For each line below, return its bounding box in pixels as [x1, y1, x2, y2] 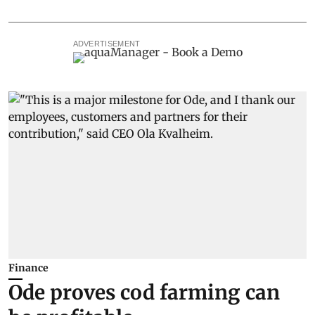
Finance [8, 262, 49, 275]
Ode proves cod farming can [8, 280, 280, 306]
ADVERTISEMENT [72, 39, 141, 48]
